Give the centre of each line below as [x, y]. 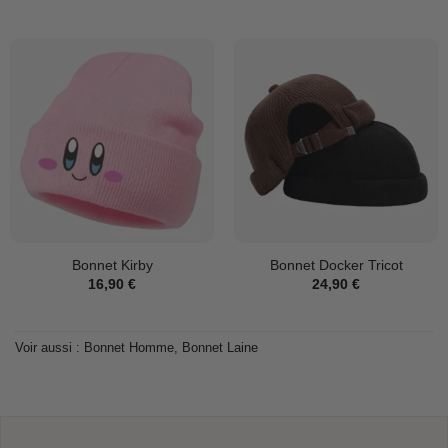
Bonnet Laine [220, 348]
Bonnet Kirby [112, 265]
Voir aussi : [49, 348]
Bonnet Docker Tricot [336, 265]
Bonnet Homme [129, 348]
